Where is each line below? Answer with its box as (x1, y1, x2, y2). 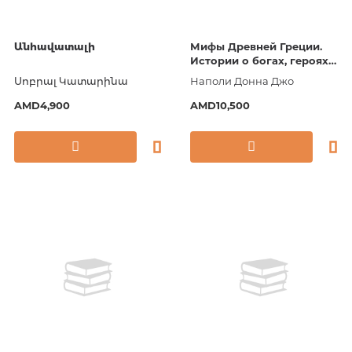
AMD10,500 (190, 99, 250, 112)
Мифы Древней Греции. (190, 40, 322, 53)
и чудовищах (190, 68, 263, 81)
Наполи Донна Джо (190, 75, 294, 87)
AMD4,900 (14, 99, 70, 112)
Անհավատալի (14, 40, 95, 53)
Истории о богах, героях (190, 54, 328, 67)
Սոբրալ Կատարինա (14, 75, 128, 87)
